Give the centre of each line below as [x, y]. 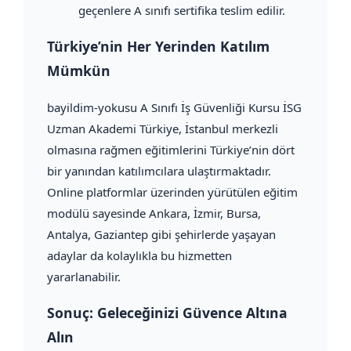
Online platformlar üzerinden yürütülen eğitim [172, 192]
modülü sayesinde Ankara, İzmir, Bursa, [154, 213]
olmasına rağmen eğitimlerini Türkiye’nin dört [171, 149]
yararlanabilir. [84, 276]
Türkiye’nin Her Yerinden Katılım [158, 47]
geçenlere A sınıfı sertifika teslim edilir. [182, 10]
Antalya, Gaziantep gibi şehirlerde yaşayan [161, 234]
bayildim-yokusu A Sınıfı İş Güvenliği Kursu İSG [174, 107]
